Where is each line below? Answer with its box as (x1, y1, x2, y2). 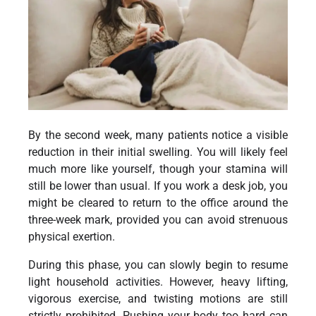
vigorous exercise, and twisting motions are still (28, 291, 288, 305)
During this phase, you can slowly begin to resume (28, 257, 288, 272)
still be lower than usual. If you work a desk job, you (28, 178, 288, 193)
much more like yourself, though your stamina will (28, 162, 288, 176)
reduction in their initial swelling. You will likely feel (28, 145, 288, 159)
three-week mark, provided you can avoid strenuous (28, 212, 288, 226)
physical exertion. (28, 229, 115, 243)
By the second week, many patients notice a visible (28, 128, 288, 142)
